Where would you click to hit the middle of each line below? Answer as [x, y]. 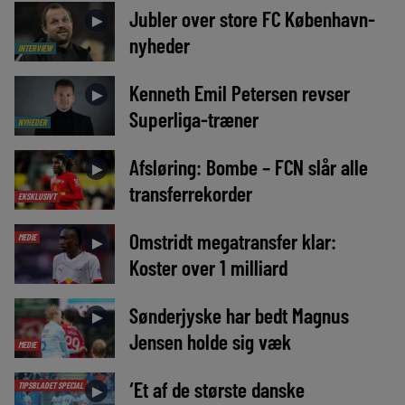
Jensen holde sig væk [210, 342]
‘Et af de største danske [217, 390]
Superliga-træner [193, 118]
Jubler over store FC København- [252, 18]
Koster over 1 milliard [208, 267]
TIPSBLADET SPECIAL [50, 386]
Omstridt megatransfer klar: [232, 240]
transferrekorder [190, 193]
